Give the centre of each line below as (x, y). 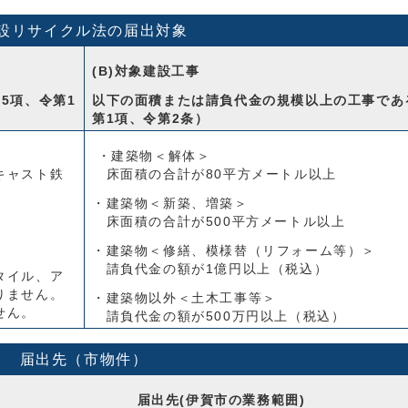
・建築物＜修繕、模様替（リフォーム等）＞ (234, 251)
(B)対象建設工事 (148, 71)
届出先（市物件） (84, 359)
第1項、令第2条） (151, 119)
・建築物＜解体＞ (152, 156)
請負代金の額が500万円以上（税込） (219, 316)
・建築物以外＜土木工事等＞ (184, 298)
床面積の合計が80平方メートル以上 (214, 174)
